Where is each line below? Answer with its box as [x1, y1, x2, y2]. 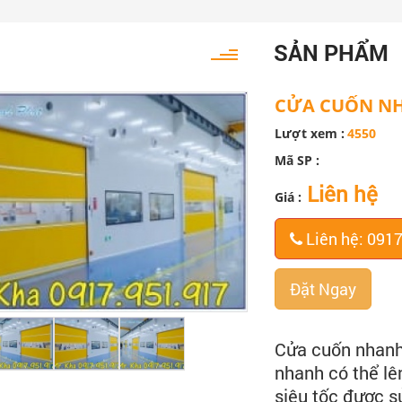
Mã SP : [274, 151, 319, 169]
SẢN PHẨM [274, 37, 389, 67]
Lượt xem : [274, 124, 345, 142]
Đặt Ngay [289, 277, 356, 300]
